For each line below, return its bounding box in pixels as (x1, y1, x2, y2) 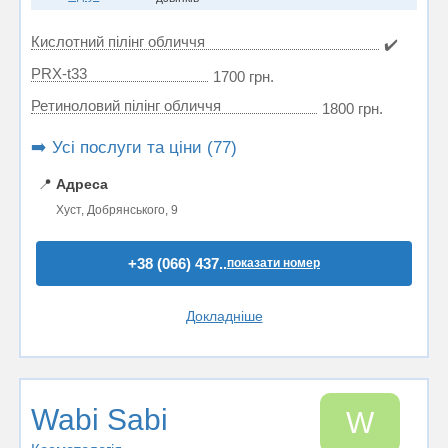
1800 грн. (322, 100, 383, 117)
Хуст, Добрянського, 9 (56, 203, 178, 217)
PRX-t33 (31, 65, 87, 82)
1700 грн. (213, 68, 274, 85)
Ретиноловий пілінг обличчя (31, 97, 221, 114)
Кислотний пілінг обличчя (31, 33, 205, 50)
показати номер (227, 256, 320, 270)
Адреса (56, 176, 108, 192)
